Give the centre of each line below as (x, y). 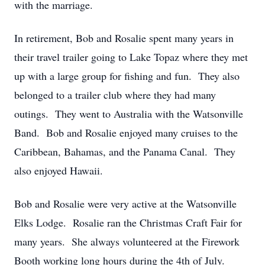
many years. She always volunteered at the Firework (127, 241)
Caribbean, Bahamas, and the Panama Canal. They (125, 151)
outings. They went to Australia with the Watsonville (129, 114)
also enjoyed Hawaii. (59, 170)
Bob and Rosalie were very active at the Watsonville (125, 203)
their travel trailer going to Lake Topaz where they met (131, 57)
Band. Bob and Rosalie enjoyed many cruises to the (126, 132)
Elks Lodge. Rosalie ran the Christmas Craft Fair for (128, 222)
